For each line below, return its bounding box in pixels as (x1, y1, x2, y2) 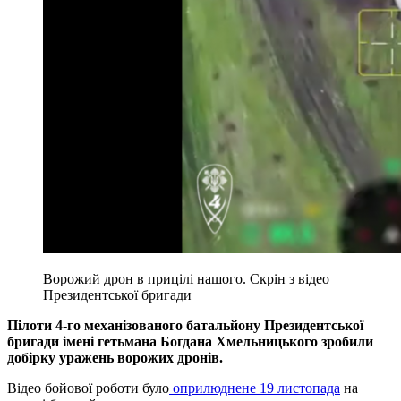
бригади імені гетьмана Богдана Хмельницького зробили (7, 334, 373, 350)
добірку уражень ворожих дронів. (7, 350, 223, 366)
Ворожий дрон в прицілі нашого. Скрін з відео (43, 271, 329, 287)
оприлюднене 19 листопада (169, 380, 340, 397)
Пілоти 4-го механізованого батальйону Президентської (7, 318, 363, 334)
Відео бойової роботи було (7, 380, 169, 397)
